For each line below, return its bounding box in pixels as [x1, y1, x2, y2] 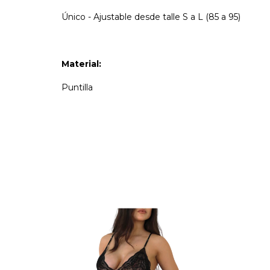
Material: [61, 58, 101, 69]
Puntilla [61, 82, 93, 93]
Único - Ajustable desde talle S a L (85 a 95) [61, 11, 240, 22]
